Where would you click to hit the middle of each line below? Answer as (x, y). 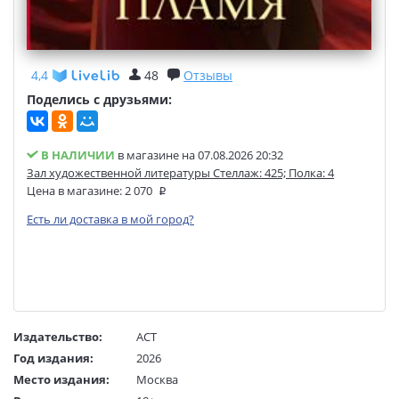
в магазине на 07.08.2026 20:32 (199, 155)
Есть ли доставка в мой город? (110, 220)
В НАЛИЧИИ (77, 155)
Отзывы (208, 76)
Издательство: (58, 337)
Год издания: (53, 358)
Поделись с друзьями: (99, 100)
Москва (157, 380)
